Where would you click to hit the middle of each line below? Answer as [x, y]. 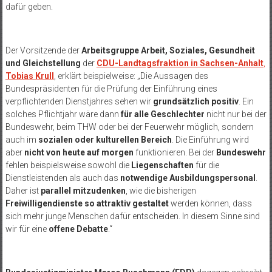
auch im [22, 139]
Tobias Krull [29, 76]
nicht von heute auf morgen [79, 152]
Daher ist [23, 190]
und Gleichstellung [43, 63]
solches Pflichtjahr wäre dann [63, 114]
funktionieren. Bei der [175, 152]
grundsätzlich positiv [195, 101]
